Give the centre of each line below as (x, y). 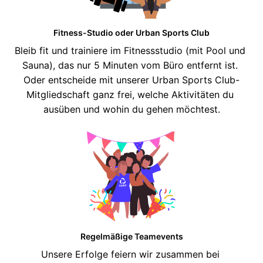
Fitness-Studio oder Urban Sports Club (131, 33)
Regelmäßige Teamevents (131, 237)
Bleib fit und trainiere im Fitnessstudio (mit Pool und (130, 51)
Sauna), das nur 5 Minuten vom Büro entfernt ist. (130, 65)
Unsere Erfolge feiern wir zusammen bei (130, 254)
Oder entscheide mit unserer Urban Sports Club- (131, 80)
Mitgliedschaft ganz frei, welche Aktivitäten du (130, 95)
